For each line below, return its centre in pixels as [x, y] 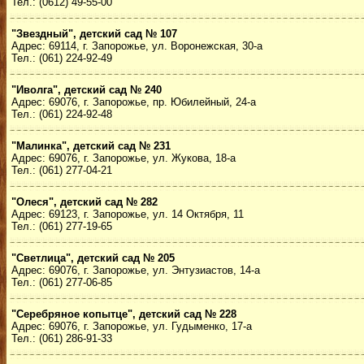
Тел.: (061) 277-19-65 [62, 226]
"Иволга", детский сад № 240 [87, 90]
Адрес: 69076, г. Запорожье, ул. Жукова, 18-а [123, 158]
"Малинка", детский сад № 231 [91, 146]
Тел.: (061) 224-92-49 [62, 58]
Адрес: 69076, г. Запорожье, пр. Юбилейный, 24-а [134, 102]
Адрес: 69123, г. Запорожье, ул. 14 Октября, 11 [128, 214]
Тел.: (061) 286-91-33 [62, 338]
